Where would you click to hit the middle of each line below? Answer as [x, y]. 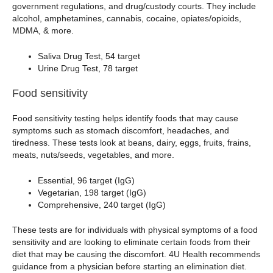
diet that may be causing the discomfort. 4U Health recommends [136, 254]
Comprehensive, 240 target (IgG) [102, 205]
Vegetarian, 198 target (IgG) [92, 193]
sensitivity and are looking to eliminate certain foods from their [131, 242]
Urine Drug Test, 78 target [88, 68]
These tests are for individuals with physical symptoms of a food [135, 230]
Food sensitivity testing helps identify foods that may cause [125, 118]
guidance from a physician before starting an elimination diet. [129, 267]
